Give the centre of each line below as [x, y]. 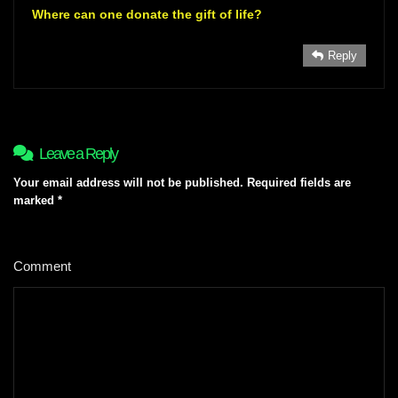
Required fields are [299, 182]
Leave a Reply [78, 153]
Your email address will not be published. [128, 182]
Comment [44, 266]
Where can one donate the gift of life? [147, 14]
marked [36, 200]
